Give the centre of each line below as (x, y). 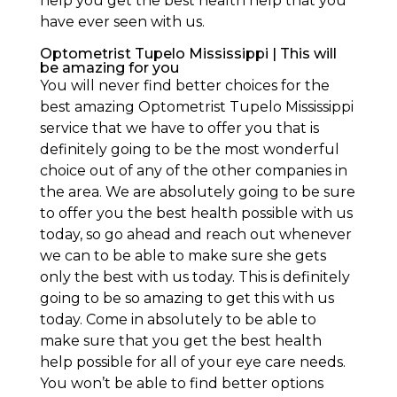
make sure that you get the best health (180, 340)
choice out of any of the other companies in (193, 170)
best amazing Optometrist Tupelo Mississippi (196, 106)
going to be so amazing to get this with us (187, 298)
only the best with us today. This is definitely (195, 276)
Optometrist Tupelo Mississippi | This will (188, 53)
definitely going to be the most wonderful (189, 149)
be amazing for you (109, 67)
